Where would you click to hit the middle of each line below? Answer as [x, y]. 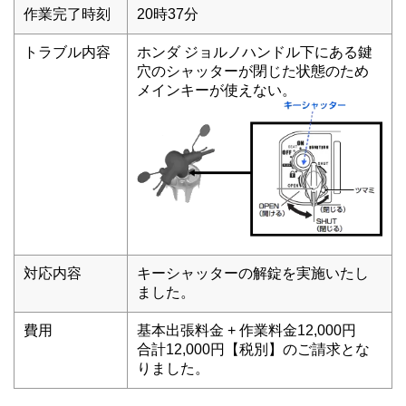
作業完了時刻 [67, 14]
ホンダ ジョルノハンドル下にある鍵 [255, 52]
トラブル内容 [67, 52]
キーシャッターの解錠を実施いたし [253, 273]
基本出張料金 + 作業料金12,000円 [254, 330]
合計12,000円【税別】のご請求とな [253, 349]
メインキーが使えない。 [217, 90]
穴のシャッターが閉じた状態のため [253, 71]
